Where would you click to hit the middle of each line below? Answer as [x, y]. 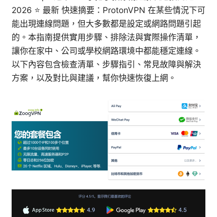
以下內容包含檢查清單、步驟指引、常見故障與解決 [106, 65]
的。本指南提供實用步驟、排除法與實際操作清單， [106, 38]
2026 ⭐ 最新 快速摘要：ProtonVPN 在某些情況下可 [108, 10]
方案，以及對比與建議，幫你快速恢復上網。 [94, 78]
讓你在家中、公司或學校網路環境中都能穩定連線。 [106, 51]
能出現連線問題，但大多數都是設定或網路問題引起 [106, 24]
